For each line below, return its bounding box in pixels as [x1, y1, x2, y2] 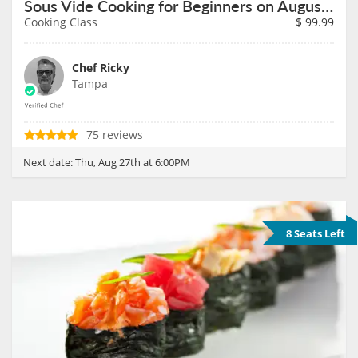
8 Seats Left [286, 225, 345, 241]
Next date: [23, 154, 75, 169]
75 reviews [86, 126, 143, 142]
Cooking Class [24, 14, 97, 30]
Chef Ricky [72, 59, 129, 75]
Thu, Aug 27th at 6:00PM [75, 154, 190, 169]
